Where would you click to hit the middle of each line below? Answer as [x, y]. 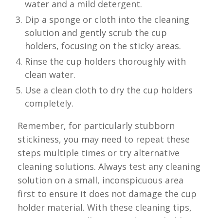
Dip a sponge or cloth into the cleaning [107, 19]
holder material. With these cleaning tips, [105, 207]
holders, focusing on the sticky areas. [103, 45]
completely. [49, 103]
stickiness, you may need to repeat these [104, 139]
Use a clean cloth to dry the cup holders [109, 90]
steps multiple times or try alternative [99, 153]
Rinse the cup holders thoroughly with [105, 61]
